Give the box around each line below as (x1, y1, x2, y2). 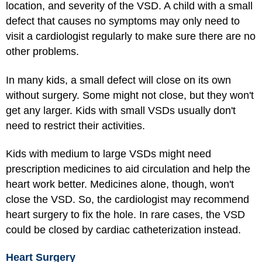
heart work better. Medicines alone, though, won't (6, 178, 234, 191)
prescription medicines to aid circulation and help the (6, 163, 250, 175)
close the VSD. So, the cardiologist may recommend (6, 194, 249, 206)
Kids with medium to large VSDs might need (6, 148, 211, 160)
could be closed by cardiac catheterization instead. (6, 224, 241, 236)
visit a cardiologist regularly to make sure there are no (6, 30, 256, 43)
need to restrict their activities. (6, 119, 145, 132)
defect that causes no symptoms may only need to (6, 15, 240, 27)
